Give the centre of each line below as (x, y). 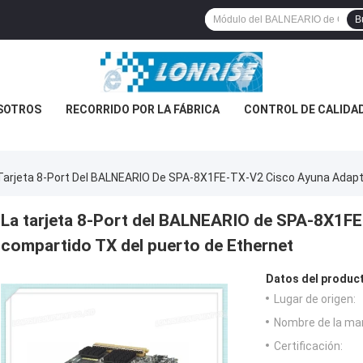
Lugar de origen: (315, 299)
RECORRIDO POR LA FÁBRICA (143, 109)
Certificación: (308, 346)
